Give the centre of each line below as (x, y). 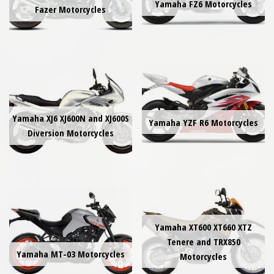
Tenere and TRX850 (203, 241)
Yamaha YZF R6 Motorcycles (204, 122)
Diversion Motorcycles (70, 133)
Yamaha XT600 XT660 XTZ (204, 227)
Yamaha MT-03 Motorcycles (70, 254)
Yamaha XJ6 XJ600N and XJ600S (70, 118)
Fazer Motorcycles (71, 9)
